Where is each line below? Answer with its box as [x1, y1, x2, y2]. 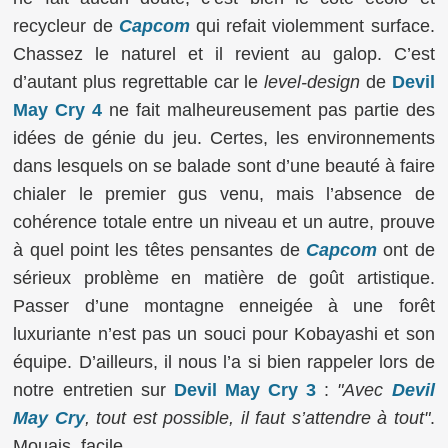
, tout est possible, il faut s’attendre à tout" [84, 407, 430, 428]
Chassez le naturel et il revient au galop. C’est [13, 43, 435, 64]
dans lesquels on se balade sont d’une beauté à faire [13, 155, 435, 176]
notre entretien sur [13, 379, 174, 400]
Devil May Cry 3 [173, 379, 317, 400]
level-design [264, 71, 361, 92]
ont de [376, 239, 435, 260]
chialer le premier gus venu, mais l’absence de [13, 183, 435, 204]
